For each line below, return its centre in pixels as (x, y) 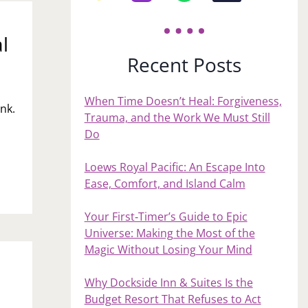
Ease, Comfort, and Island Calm (165, 183)
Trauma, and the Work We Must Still (177, 117)
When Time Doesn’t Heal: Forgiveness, (183, 101)
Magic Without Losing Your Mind (168, 249)
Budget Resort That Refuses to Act (173, 299)
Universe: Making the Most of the (169, 233)
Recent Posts (184, 64)
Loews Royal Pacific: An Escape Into (175, 167)
